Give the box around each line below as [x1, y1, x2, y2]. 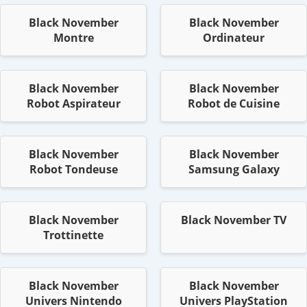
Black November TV [181, 212, 286, 228]
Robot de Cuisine [188, 96, 280, 112]
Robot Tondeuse [29, 162, 118, 177]
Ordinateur [203, 30, 265, 46]
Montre [53, 30, 94, 46]
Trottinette [43, 228, 103, 243]
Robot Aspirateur [26, 96, 121, 112]
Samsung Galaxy [188, 162, 280, 177]
